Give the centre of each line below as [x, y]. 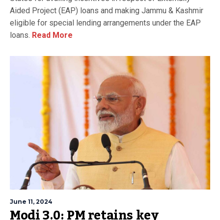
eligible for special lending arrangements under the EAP [105, 23]
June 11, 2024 [31, 201]
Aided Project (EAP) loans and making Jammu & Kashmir [107, 10]
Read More [51, 35]
